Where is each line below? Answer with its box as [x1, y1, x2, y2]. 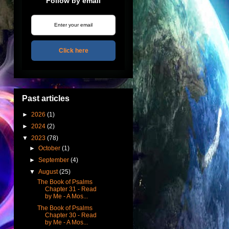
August [38, 168, 58, 175]
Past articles [22, 94, 70, 103]
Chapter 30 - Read [44, 211, 97, 219]
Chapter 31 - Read [44, 185, 97, 193]
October [38, 144, 61, 152]
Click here [58, 47, 88, 54]
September [38, 156, 70, 164]
